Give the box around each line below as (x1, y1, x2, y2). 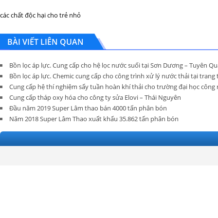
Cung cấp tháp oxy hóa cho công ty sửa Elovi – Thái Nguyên (9, 93, 181, 102)
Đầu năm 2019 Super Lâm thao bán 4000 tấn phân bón (9, 104, 167, 112)
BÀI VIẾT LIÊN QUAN (7, 36, 84, 47)
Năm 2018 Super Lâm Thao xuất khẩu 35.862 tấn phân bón (9, 114, 179, 123)
